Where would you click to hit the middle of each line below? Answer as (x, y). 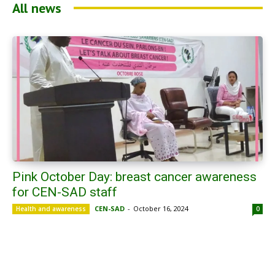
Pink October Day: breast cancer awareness (134, 177)
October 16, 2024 (161, 208)
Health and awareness (51, 209)
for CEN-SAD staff (65, 192)
